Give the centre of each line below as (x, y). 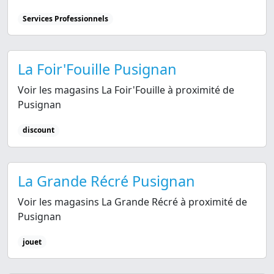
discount (38, 130)
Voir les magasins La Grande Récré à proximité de (132, 202)
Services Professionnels (65, 19)
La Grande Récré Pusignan (106, 181)
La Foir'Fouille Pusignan (97, 69)
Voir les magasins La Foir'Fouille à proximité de (126, 90)
